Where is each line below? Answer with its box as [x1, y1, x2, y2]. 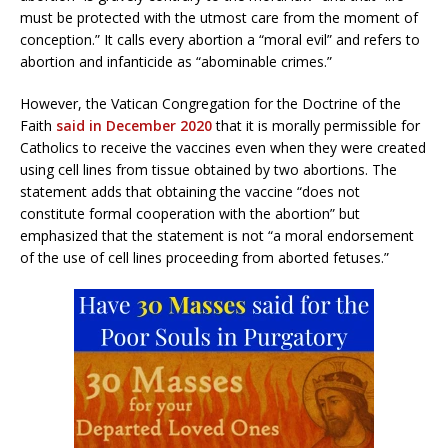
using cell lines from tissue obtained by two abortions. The [20, 159, 397, 179]
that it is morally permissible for [212, 115, 420, 135]
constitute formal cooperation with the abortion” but [20, 203, 360, 223]
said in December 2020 [56, 115, 212, 135]
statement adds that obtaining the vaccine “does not [20, 181, 360, 201]
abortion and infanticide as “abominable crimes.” [20, 51, 332, 71]
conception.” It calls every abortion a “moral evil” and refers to [20, 29, 420, 49]
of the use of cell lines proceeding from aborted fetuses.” [20, 247, 389, 267]
